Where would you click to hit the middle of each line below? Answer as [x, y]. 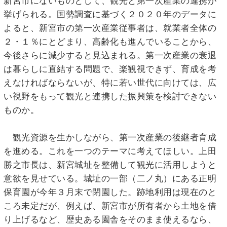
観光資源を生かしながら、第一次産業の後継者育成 [110, 137]
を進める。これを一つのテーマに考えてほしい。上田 [110, 151]
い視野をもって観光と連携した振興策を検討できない [110, 96]
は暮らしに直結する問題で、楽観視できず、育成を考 [110, 69]
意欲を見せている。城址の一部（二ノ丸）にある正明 [110, 178]
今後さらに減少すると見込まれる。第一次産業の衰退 [110, 55]
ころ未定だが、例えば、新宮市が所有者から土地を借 [110, 205]
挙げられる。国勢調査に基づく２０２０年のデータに [110, 14]
